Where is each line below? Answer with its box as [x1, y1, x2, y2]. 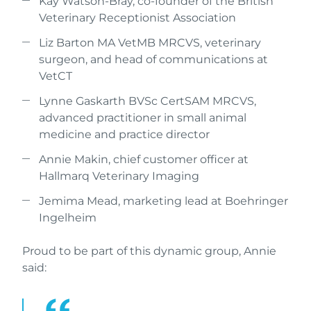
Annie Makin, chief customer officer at [39, 152, 249, 166]
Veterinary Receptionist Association [39, 10, 236, 24]
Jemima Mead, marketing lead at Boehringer [39, 194, 288, 208]
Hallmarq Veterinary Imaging [39, 169, 199, 183]
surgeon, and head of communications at [39, 52, 268, 66]
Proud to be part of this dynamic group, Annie [22, 244, 276, 258]
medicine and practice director [39, 127, 210, 141]
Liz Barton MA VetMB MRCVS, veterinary [39, 35, 261, 49]
